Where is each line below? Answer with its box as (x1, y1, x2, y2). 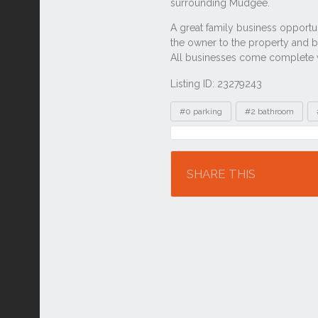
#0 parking (180, 106, 222, 116)
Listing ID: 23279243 (170, 78, 262, 89)
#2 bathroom (245, 106, 294, 116)
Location (177, 132, 230, 147)
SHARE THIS (187, 167, 256, 181)
